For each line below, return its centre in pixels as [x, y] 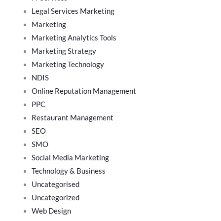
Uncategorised [55, 184]
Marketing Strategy [64, 51]
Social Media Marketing [70, 157]
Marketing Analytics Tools [74, 37]
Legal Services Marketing [73, 11]
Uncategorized [55, 197]
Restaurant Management [72, 117]
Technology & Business [68, 171]
